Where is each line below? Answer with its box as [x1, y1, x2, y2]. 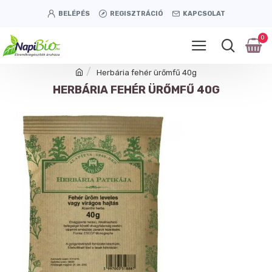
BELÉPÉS [58, 9, 90, 18]
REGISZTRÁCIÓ [109, 9, 163, 18]
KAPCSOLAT [182, 9, 225, 18]
